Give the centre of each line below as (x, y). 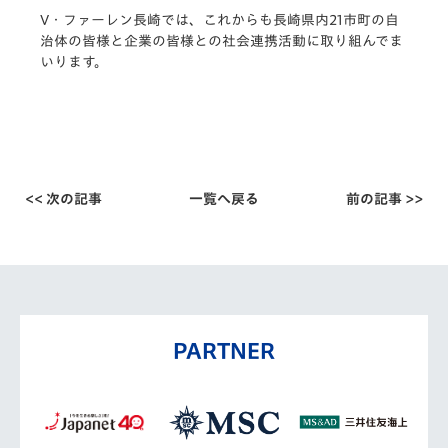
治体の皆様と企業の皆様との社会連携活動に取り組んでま (221, 40)
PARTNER (224, 350)
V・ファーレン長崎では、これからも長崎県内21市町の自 (219, 19)
